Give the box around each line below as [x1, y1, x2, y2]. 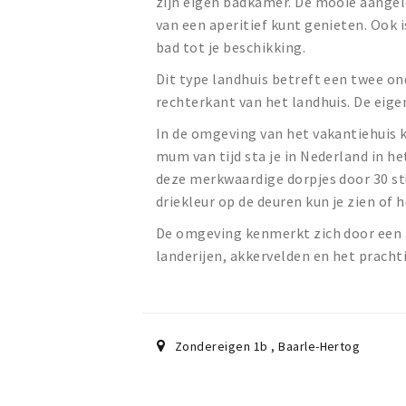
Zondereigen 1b [174, 338, 272, 355]
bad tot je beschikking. [156, 38, 309, 57]
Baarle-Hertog [278, 338, 361, 355]
